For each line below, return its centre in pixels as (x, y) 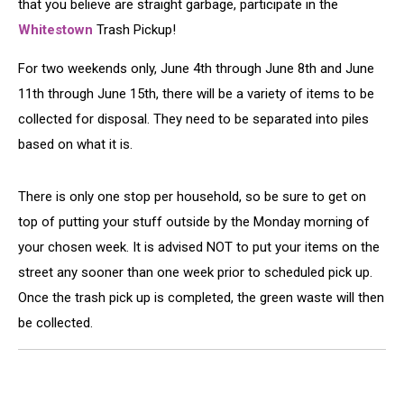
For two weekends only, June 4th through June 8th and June (196, 69)
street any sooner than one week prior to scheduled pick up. (195, 272)
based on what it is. (75, 144)
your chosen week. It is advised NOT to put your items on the (199, 247)
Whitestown (55, 30)
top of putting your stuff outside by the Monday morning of (194, 222)
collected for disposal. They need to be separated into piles (193, 119)
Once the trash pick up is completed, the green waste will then (201, 298)
